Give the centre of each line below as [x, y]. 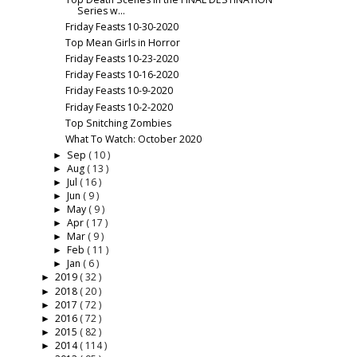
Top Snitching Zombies [118, 123]
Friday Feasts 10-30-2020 [122, 27]
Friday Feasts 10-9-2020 [119, 91]
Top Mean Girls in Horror [122, 43]
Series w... [101, 11]
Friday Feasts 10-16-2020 [122, 75]
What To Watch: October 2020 [133, 139]
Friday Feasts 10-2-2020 [119, 107]
